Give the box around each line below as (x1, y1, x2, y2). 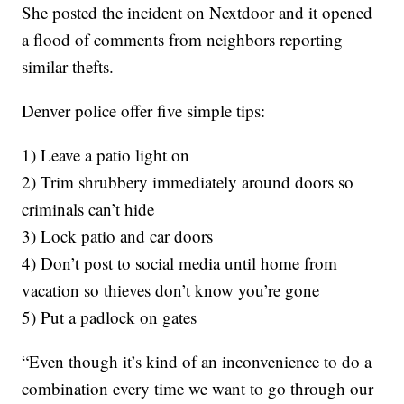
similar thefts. (22, 55, 115, 78)
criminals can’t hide (22, 197, 155, 220)
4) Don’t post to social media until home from (22, 252, 338, 274)
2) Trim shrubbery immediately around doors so (22, 170, 354, 193)
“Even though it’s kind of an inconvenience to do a (22, 350, 372, 372)
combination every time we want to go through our (22, 377, 374, 399)
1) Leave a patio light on (22, 143, 190, 166)
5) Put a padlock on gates (22, 306, 197, 328)
